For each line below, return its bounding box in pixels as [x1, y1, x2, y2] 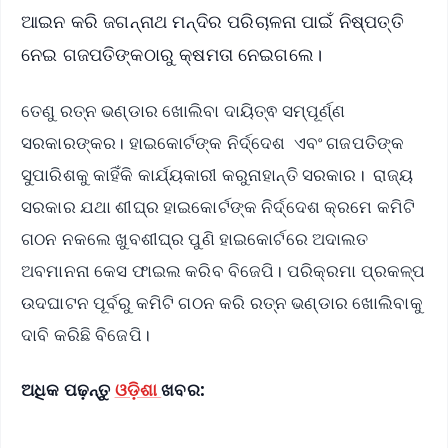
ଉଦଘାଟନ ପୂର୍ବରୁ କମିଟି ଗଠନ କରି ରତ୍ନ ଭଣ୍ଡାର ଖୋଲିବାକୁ [21, 291, 423, 315]
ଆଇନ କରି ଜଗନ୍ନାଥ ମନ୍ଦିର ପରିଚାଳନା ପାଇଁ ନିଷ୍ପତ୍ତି [21, 8, 404, 33]
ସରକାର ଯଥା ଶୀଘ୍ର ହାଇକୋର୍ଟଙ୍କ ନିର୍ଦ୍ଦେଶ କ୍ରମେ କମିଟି [21, 195, 416, 219]
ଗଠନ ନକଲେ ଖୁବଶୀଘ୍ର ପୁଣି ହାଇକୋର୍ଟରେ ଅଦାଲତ [21, 227, 369, 251]
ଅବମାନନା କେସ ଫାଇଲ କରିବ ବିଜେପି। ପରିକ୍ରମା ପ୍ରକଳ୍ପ [21, 259, 426, 283]
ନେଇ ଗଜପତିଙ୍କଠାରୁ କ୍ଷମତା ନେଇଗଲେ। [21, 41, 322, 66]
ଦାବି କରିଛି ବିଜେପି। [21, 323, 150, 347]
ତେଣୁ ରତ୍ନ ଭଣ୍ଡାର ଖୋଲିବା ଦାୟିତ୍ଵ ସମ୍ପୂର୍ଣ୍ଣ [21, 99, 346, 123]
